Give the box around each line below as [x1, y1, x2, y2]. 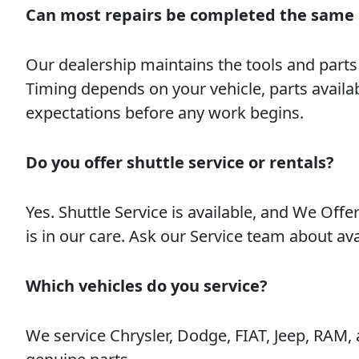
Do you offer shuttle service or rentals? [26, 151, 334, 173]
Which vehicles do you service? [26, 275, 268, 296]
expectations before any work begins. [26, 102, 304, 123]
